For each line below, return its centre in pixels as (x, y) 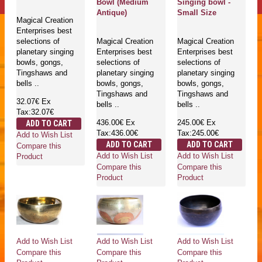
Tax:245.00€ (198, 133)
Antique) (112, 13)
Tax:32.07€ (35, 112)
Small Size (196, 13)
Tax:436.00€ (118, 133)
